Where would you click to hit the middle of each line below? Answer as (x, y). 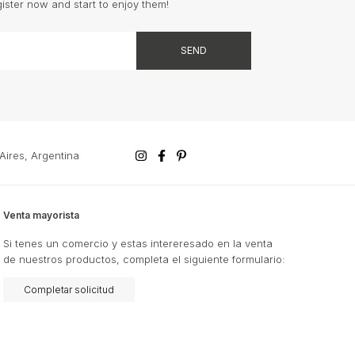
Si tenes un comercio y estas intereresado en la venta (138, 243)
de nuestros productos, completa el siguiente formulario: (144, 259)
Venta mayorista (41, 215)
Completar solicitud (69, 289)
